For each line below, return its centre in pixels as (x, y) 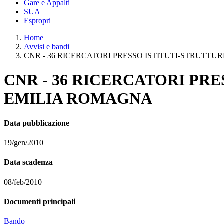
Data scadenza (28, 162)
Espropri (37, 21)
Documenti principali (40, 201)
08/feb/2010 (23, 182)
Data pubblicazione (37, 123)
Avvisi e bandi (47, 47)
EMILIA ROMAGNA (78, 99)
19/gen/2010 (24, 143)
